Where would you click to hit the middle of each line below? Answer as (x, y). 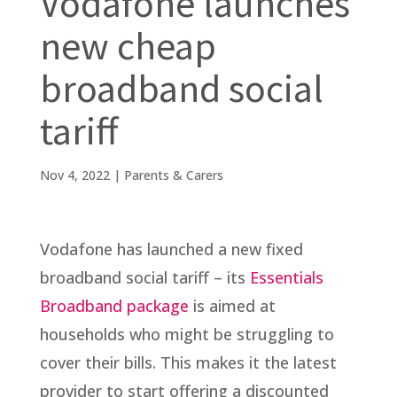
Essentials (286, 277)
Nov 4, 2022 (74, 175)
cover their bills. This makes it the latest (188, 362)
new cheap (128, 45)
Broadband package (114, 305)
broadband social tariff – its (144, 277)
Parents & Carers (173, 175)
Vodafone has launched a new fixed (171, 249)
